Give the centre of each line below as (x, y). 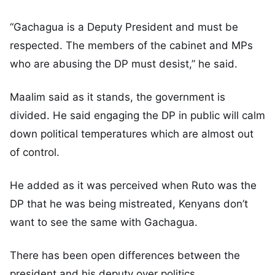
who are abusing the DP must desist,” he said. (124, 64)
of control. (35, 152)
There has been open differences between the (125, 255)
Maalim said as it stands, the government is (118, 97)
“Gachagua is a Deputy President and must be (124, 27)
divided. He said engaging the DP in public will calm (137, 115)
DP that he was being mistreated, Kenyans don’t (129, 203)
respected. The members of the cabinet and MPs (131, 46)
